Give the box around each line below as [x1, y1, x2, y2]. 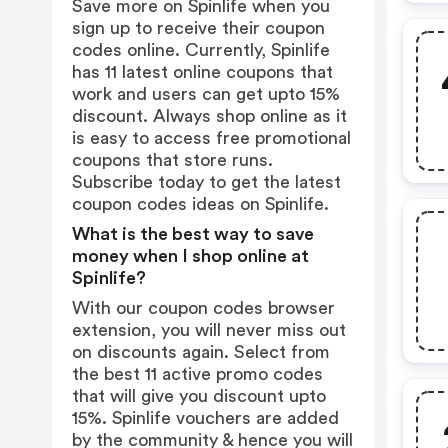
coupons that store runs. [72, 151, 273, 169]
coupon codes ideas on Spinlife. [72, 195, 329, 213]
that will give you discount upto [72, 387, 326, 405]
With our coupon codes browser [72, 299, 335, 317]
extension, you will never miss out [72, 321, 346, 339]
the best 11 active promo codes [72, 365, 323, 383]
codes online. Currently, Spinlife [72, 41, 330, 59]
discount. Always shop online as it [72, 107, 347, 125]
